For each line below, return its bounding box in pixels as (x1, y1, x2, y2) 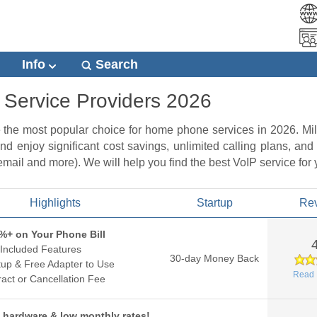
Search (92, 57, 138, 71)
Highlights (29, 197, 81, 209)
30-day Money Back (170, 253, 259, 264)
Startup (196, 197, 233, 209)
